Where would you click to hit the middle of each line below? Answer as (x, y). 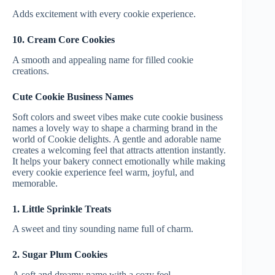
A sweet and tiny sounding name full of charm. (103, 229)
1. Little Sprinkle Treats (62, 209)
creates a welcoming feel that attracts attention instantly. (119, 150)
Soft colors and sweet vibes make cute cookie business (118, 117)
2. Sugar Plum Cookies (60, 255)
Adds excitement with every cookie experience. (104, 14)
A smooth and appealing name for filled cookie (103, 60)
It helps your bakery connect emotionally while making (119, 161)
